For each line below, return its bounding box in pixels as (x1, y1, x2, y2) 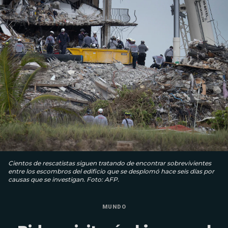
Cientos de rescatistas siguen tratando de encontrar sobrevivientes (8, 159, 211, 167)
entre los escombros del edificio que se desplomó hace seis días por (8, 167, 214, 175)
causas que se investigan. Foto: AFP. (8, 175, 119, 183)
